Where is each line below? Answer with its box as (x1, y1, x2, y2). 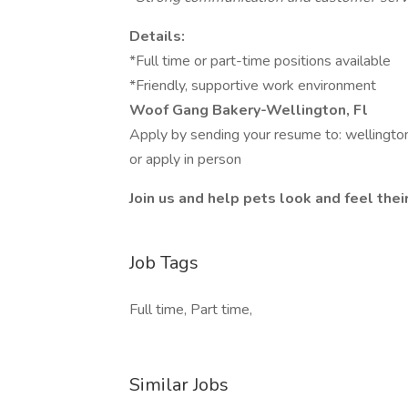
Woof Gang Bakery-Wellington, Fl (129, 100, 368, 120)
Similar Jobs (129, 372, 229, 397)
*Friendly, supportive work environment (129, 76, 376, 96)
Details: (129, 26, 185, 46)
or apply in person (129, 149, 245, 169)
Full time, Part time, (129, 300, 252, 320)
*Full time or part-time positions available (129, 51, 391, 71)
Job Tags (129, 250, 199, 275)
